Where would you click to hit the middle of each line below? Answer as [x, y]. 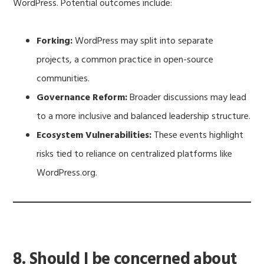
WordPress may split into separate [143, 41]
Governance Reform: [82, 98]
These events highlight [198, 135]
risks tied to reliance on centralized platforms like [135, 154]
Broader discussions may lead [187, 98]
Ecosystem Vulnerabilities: [94, 135]
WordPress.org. [67, 173]
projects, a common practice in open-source [125, 60]
